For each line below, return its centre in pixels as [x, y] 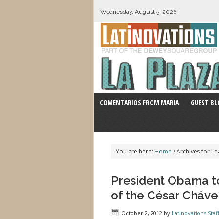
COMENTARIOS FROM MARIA [139, 102]
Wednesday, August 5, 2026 [138, 12]
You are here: [135, 151]
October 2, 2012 [142, 213]
